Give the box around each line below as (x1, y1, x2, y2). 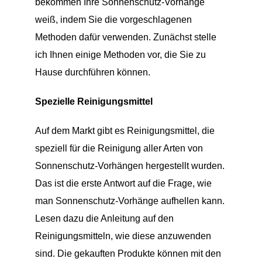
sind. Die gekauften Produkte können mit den (35, 248, 221, 258)
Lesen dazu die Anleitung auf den (35, 213, 174, 223)
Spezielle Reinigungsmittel (35, 96, 153, 106)
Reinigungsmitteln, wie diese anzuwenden (35, 230, 211, 241)
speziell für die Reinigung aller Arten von (35, 143, 203, 153)
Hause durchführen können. (35, 67, 150, 77)
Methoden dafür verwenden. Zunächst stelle (35, 32, 216, 42)
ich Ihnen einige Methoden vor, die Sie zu (35, 49, 206, 60)
